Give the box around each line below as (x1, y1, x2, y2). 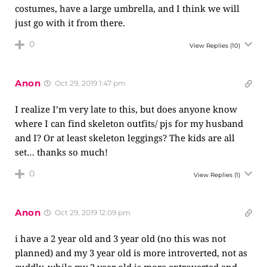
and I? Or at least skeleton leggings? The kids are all (15, 132, 235, 144)
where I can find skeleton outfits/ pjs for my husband (15, 117, 243, 129)
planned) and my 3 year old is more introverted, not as (15, 247, 247, 259)
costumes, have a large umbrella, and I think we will (15, 2, 240, 14)
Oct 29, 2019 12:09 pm (52, 208, 131, 217)
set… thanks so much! (15, 146, 108, 158)
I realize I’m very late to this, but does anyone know (15, 103, 237, 115)
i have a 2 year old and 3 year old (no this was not (15, 232, 226, 244)
